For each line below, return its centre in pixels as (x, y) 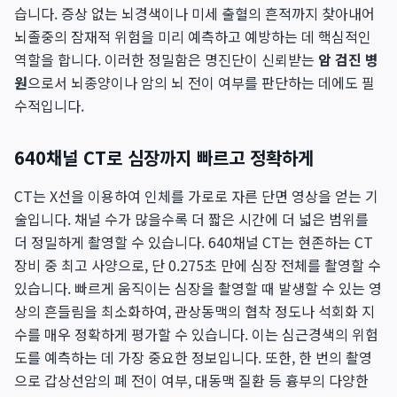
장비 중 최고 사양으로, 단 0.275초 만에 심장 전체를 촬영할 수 (198, 265)
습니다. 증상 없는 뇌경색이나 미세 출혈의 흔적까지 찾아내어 (195, 13)
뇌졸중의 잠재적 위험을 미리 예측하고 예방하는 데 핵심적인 (193, 36)
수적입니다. (49, 105)
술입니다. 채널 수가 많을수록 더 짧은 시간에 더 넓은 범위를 (191, 219)
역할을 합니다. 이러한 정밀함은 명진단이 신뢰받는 (166, 59)
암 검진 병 (348, 59)
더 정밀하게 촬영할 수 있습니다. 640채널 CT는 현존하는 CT (194, 242)
